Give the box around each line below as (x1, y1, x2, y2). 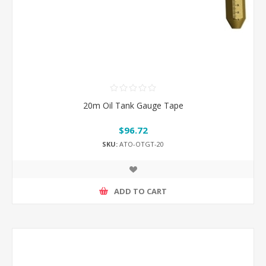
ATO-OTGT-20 (118, 140, 164, 148)
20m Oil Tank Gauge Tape (83, 99, 183, 111)
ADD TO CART (114, 185, 167, 197)
